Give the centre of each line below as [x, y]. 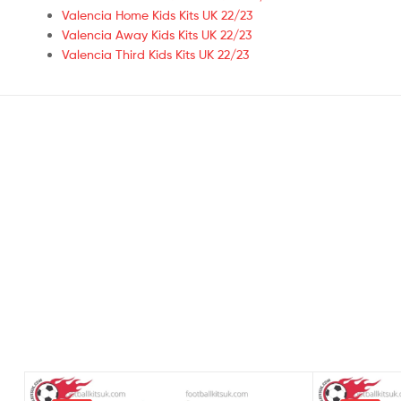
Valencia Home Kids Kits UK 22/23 [157, 14]
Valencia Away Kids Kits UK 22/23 [157, 34]
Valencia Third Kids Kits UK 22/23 [155, 54]
